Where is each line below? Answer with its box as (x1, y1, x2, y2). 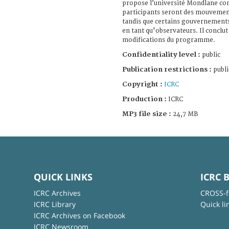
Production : (122, 95, 168, 103)
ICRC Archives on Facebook (33, 210, 125, 220)
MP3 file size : (122, 109, 171, 118)
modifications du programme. (122, 36, 215, 44)
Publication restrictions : (122, 65, 212, 74)
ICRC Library (33, 199, 76, 209)
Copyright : (122, 80, 164, 88)
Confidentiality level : (122, 50, 200, 59)
